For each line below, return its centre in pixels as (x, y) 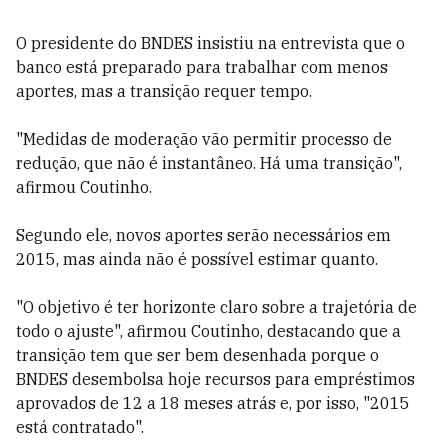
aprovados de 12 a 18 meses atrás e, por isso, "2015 (213, 403)
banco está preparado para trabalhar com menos (202, 67)
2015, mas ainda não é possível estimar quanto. (197, 259)
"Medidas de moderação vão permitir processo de (204, 139)
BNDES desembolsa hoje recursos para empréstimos (215, 379)
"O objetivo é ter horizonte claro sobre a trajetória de (216, 307)
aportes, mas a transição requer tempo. (164, 91)
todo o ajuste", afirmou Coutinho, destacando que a (208, 331)
